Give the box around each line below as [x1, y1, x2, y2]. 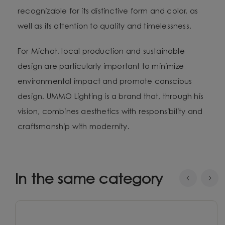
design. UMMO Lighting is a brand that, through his [18, 93, 204, 101]
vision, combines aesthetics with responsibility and [18, 108, 203, 116]
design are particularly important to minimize [18, 63, 184, 71]
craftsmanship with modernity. [18, 123, 130, 131]
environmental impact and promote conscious [18, 78, 192, 86]
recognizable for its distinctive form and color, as [18, 8, 198, 16]
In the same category [15, 173, 163, 187]
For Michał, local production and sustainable [18, 48, 185, 56]
